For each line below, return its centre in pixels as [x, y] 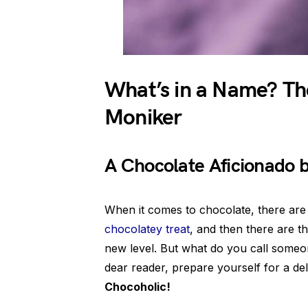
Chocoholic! [137, 287]
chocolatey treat [147, 229]
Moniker [143, 118]
